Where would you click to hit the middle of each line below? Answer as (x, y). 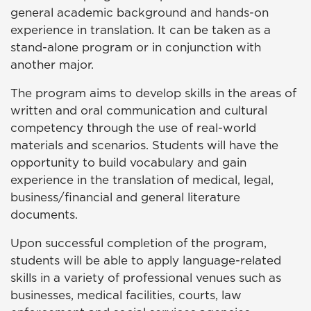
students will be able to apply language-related (146, 261)
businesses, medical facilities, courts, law (126, 295)
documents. (44, 215)
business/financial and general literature (125, 197)
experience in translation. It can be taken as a (141, 30)
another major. (52, 65)
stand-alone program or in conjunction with (136, 48)
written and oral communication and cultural (139, 111)
